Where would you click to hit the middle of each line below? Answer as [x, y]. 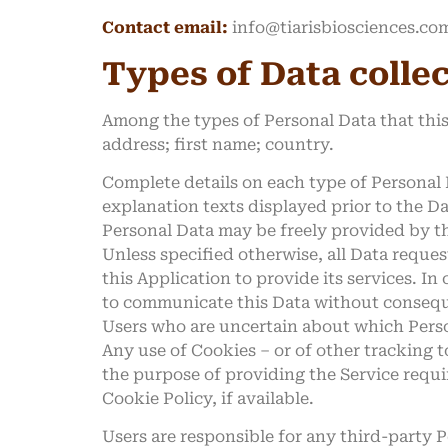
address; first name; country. [218, 144]
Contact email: [165, 28]
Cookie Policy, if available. [208, 399]
